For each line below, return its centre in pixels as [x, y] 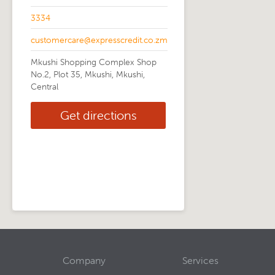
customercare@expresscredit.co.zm [99, 40]
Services [200, 260]
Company [84, 260]
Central [45, 87]
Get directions [98, 115]
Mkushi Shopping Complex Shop [94, 62]
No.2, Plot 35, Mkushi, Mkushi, [88, 74]
